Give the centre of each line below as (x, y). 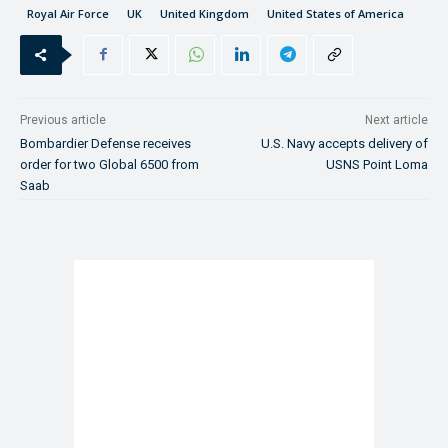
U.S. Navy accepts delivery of (344, 143)
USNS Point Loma (376, 164)
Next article (396, 119)
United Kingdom (204, 13)
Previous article (63, 119)
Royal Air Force (68, 13)
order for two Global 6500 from (109, 164)
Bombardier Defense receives (105, 143)
